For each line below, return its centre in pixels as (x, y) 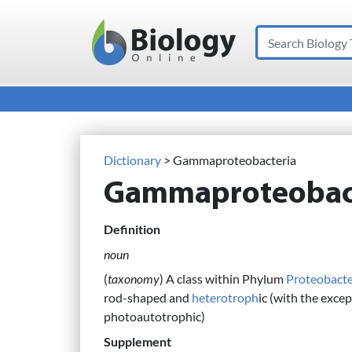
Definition (132, 229)
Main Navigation (105, 56)
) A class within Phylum (223, 279)
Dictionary (132, 160)
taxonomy (134, 279)
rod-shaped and (148, 298)
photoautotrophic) (154, 317)
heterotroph (225, 298)
